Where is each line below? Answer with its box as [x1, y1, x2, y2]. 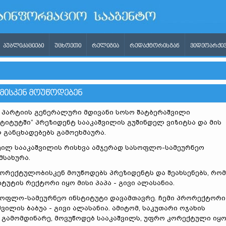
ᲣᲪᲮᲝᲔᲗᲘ [54, 43, 81, 49]
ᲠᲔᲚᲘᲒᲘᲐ [92, 43, 119, 49]
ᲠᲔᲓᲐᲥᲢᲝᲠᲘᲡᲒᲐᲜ [130, 43, 180, 49]
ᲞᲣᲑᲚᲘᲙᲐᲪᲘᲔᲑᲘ [3, 43, 44, 49]
